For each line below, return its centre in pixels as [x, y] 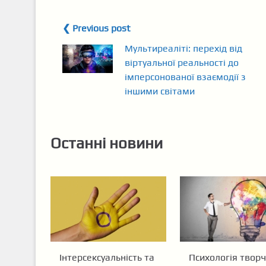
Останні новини [106, 143]
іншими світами [159, 91]
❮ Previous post [96, 28]
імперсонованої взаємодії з [185, 77]
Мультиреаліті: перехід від [183, 48]
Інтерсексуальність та [107, 257]
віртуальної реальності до [181, 63]
